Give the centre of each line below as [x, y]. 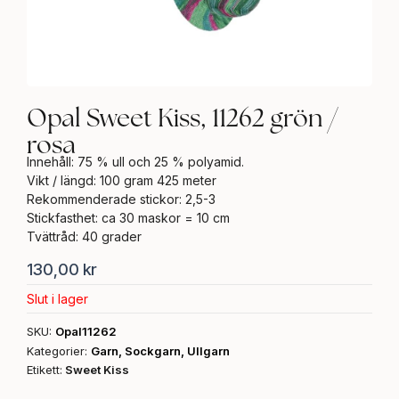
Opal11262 [86, 332]
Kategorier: [57, 351]
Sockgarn [153, 351]
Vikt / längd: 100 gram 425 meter [122, 180]
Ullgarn [208, 351]
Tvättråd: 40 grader [84, 236]
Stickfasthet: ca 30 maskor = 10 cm [128, 217]
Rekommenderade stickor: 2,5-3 [121, 199]
